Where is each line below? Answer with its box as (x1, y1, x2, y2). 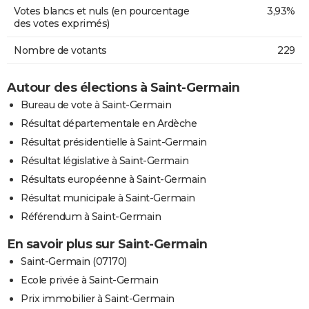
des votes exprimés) (14, 17, 110, 30)
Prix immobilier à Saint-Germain (21, 292, 175, 305)
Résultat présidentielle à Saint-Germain (21, 135, 207, 148)
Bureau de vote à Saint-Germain (21, 98, 171, 111)
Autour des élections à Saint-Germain (7, 79, 239, 95)
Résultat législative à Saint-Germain (21, 154, 188, 167)
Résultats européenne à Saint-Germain (21, 172, 206, 186)
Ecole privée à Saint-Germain (21, 273, 158, 286)
